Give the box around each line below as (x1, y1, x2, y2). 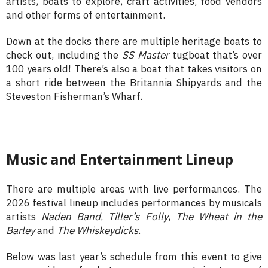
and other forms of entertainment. (6, 8, 165, 22)
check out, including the (6, 48, 122, 62)
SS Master (122, 48, 172, 62)
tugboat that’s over (172, 48, 262, 62)
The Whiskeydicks (57, 224, 138, 237)
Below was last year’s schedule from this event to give (6, 250, 262, 264)
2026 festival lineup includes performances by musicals (6, 196, 262, 210)
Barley (6, 224, 35, 237)
